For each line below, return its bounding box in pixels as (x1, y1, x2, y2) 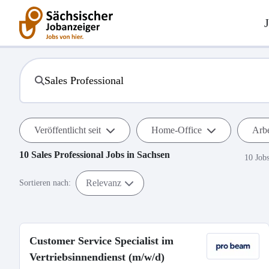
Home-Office (151, 125, 202, 135)
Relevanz (86, 177, 121, 188)
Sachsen (137, 150, 170, 160)
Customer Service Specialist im (29, 235, 174, 247)
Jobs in (103, 150, 137, 160)
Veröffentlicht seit (34, 125, 101, 135)
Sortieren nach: (19, 178, 71, 187)
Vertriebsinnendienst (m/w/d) (29, 251, 165, 263)
